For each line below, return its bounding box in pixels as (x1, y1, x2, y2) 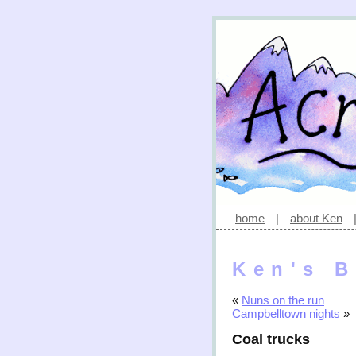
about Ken (290, 211, 342, 225)
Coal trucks (232, 331, 310, 348)
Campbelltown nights (232, 307, 340, 321)
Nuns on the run (242, 293, 324, 308)
